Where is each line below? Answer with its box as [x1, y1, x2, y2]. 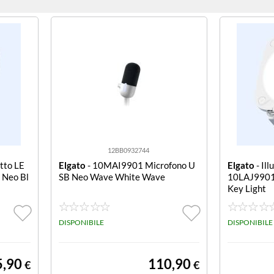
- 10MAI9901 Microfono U [85, 160, 195, 171]
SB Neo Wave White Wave [58, 171, 165, 182]
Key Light [228, 183, 266, 194]
